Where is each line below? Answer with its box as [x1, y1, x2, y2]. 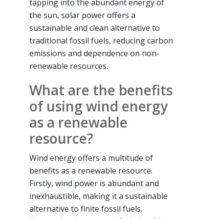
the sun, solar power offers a [29, 9, 135, 21]
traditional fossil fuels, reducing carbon [29, 35, 173, 46]
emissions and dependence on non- [29, 47, 159, 59]
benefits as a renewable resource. [29, 165, 153, 176]
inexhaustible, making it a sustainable [29, 190, 168, 201]
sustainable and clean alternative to [29, 22, 160, 33]
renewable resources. [29, 60, 108, 71]
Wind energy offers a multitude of [29, 152, 153, 163]
